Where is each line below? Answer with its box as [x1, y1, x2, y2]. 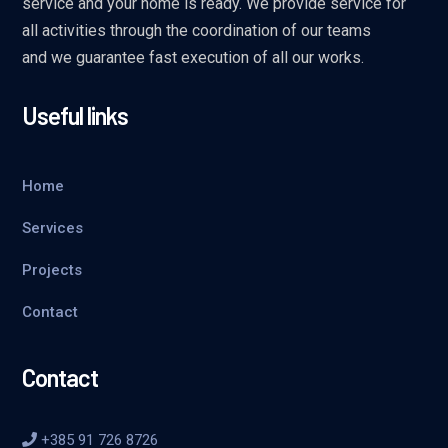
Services [22, 218, 84, 237]
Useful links [22, 100, 129, 130]
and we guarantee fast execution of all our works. [22, 47, 365, 67]
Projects [22, 260, 83, 279]
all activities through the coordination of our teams [22, 20, 372, 40]
